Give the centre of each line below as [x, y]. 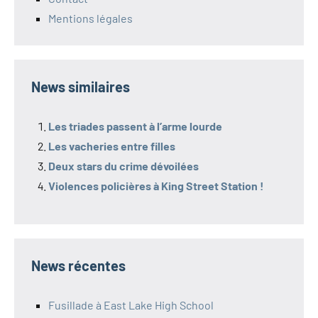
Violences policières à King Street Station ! [156, 186]
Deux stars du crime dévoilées [124, 166]
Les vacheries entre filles [112, 146]
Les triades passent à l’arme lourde [135, 126]
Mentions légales [91, 18]
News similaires [81, 87]
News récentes [78, 266]
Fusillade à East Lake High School [131, 305]
